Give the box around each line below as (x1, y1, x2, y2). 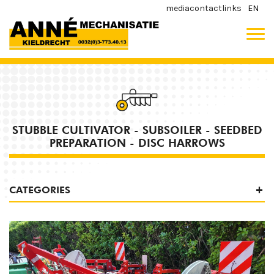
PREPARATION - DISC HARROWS (49, 136, 225, 149)
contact (190, 3, 222, 13)
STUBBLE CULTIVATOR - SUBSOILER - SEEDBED (12, 123, 262, 136)
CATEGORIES (9, 184, 70, 196)
